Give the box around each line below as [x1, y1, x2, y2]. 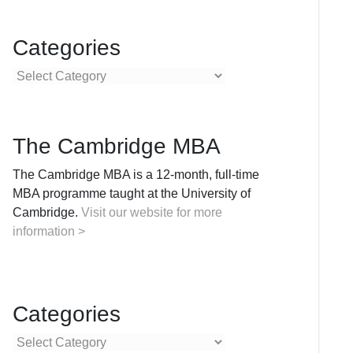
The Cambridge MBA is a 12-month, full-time [12, 168, 259, 181]
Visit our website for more [80, 206, 222, 219]
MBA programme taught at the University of [12, 187, 251, 200]
